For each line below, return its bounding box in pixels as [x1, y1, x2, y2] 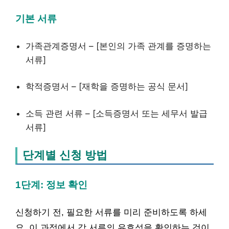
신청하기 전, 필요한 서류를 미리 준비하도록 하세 [15, 208, 207, 217]
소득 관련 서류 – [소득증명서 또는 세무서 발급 [26, 108, 208, 119]
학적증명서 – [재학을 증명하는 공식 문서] [26, 81, 188, 91]
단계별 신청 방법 [22, 149, 107, 162]
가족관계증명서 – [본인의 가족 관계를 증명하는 [26, 40, 211, 51]
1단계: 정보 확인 [15, 179, 87, 190]
